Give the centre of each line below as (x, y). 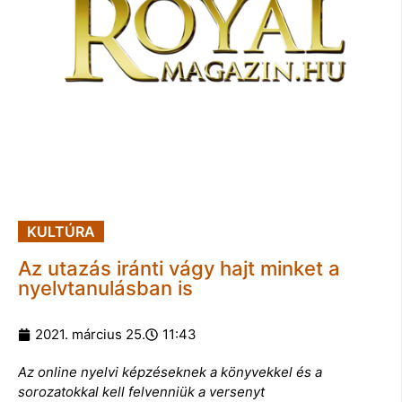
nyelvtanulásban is (105, 288)
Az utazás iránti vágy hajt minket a (179, 268)
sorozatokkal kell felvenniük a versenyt (141, 391)
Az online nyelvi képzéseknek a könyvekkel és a (170, 371)
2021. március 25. (90, 334)
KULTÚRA (61, 231)
